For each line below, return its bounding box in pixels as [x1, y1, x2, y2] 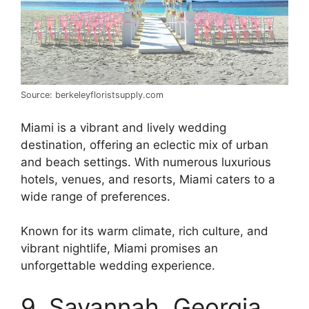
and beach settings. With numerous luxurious [21, 154, 271, 169]
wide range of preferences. [21, 189, 170, 203]
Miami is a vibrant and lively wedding [21, 120, 226, 134]
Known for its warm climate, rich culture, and [21, 224, 268, 239]
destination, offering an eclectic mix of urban [21, 137, 268, 152]
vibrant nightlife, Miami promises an [21, 241, 218, 256]
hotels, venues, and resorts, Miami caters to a [21, 172, 275, 186]
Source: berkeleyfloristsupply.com [21, 90, 163, 101]
